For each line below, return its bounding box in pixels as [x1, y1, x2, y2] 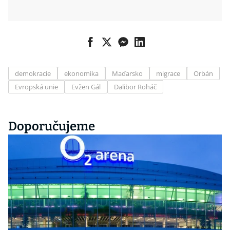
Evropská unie [15, 82, 58, 91]
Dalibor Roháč [114, 82, 157, 91]
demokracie [15, 69, 51, 78]
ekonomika [64, 69, 99, 78]
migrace [156, 69, 180, 78]
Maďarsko [112, 69, 143, 78]
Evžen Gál [71, 82, 101, 91]
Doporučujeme [8, 119, 95, 133]
